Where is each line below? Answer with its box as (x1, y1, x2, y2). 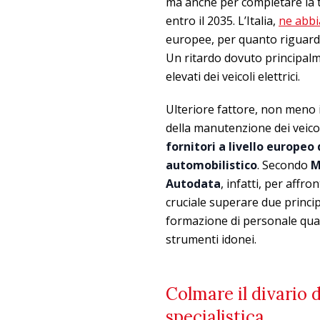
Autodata (166, 176, 221, 191)
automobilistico (166, 157, 257, 173)
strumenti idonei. (166, 231, 256, 247)
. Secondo (257, 157, 311, 173)
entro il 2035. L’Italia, (166, 13, 279, 29)
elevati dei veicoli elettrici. (166, 69, 300, 84)
